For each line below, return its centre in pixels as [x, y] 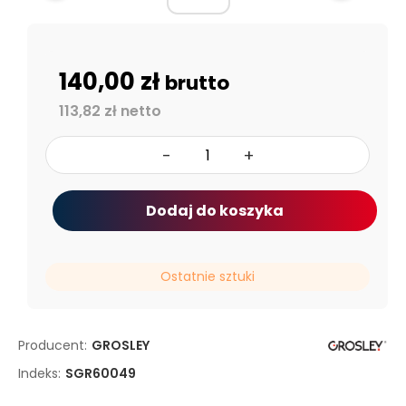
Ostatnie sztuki [208, 276]
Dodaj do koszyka [214, 211]
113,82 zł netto [110, 111]
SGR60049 [101, 373]
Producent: [53, 345]
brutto [197, 83]
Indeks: [39, 373]
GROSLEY [121, 345]
